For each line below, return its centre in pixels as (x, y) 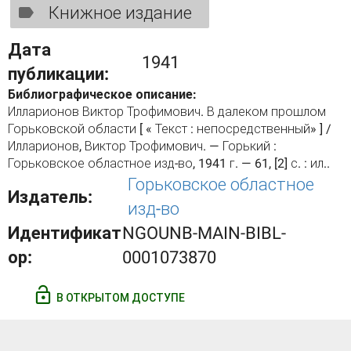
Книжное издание (120, 13)
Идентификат (65, 233)
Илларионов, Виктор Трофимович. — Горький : (142, 146)
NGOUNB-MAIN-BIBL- (204, 233)
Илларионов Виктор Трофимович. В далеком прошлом (167, 112)
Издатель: (52, 197)
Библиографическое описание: (104, 94)
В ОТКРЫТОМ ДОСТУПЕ (119, 298)
